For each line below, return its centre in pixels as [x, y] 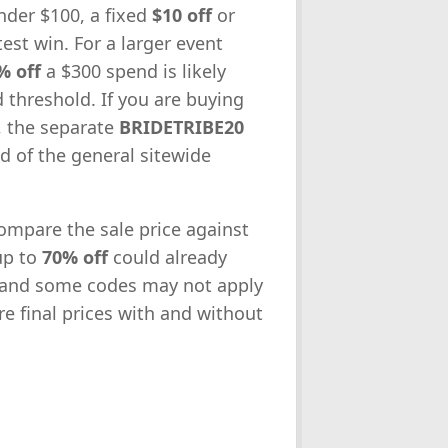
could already [167, 257]
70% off [75, 257]
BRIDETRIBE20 [181, 127]
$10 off [182, 15]
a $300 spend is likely [133, 71]
